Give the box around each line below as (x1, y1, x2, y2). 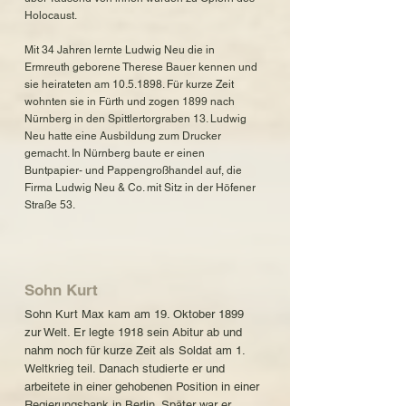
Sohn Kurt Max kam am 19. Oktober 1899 (24, 307, 244, 321)
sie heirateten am (24, 78, 112, 91)
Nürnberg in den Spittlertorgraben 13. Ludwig (24, 112, 246, 125)
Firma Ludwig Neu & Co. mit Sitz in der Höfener (24, 181, 256, 194)
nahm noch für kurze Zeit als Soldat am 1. (24, 343, 245, 357)
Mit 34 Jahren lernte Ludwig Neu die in (24, 43, 215, 56)
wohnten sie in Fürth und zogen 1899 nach (24, 95, 235, 108)
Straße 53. (24, 198, 75, 211)
